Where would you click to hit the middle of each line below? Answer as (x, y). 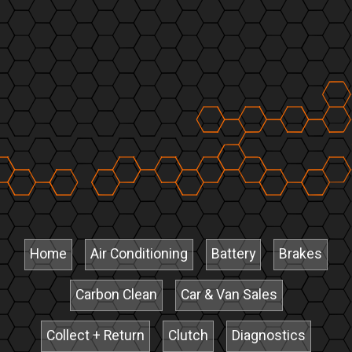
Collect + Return (95, 335)
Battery (233, 254)
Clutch (188, 335)
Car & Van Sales (229, 295)
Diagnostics (269, 335)
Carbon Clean (116, 295)
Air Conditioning (139, 254)
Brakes (301, 254)
